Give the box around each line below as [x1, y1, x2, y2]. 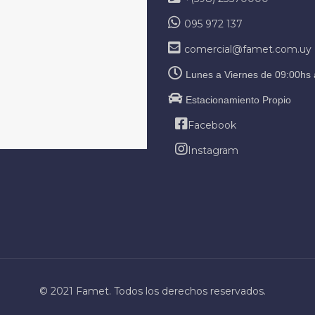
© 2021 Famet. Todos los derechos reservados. [39, 284, 266, 297]
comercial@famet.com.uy [184, 42, 311, 56]
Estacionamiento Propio [186, 94, 291, 105]
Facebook [188, 118, 236, 131]
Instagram [188, 143, 238, 157]
